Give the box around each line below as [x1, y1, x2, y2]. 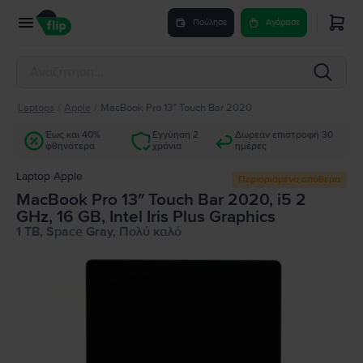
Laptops [18, 101, 55, 114]
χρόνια [152, 140, 182, 152]
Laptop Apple [16, 169, 83, 183]
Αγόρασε [266, 17, 300, 28]
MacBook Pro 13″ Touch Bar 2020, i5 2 [16, 190, 306, 210]
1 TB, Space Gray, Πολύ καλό [16, 224, 181, 240]
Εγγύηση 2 [152, 129, 199, 141]
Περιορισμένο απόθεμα [238, 173, 340, 186]
